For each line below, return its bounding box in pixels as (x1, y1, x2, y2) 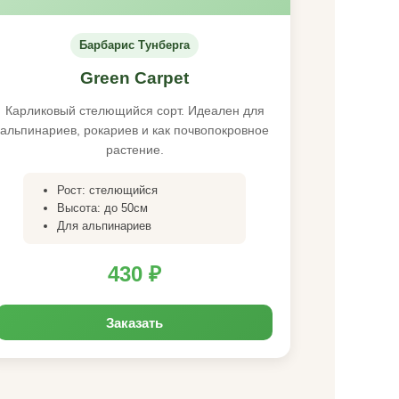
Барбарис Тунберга (79, 38, 190, 52)
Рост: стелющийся (57, 183, 158, 197)
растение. (105, 142, 164, 157)
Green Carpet (80, 69, 189, 87)
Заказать (106, 313, 163, 332)
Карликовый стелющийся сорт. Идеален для (4, 103, 265, 118)
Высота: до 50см (57, 201, 148, 215)
